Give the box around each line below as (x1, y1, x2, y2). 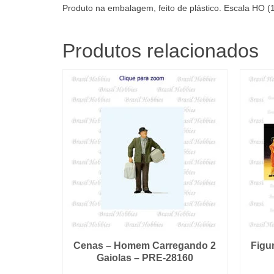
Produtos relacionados (62, 39, 259, 62)
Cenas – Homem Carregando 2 (73, 240, 217, 251)
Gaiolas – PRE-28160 (96, 252, 193, 263)
